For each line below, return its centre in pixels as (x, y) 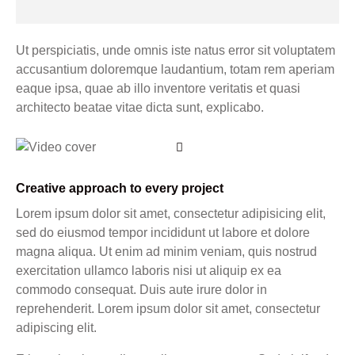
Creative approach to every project (120, 188)
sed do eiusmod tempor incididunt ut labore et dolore (163, 232)
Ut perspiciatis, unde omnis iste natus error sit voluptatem (176, 50)
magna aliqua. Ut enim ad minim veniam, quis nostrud (166, 251)
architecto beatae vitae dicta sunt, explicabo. (140, 107)
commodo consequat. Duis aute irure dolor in (141, 289)
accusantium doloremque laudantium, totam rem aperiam (175, 69)
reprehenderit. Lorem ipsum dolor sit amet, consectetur (168, 308)
